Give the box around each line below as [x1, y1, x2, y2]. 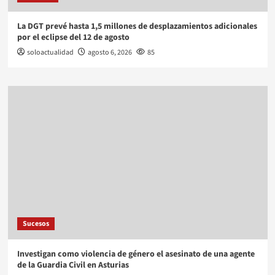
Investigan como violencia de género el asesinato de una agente [17, 247, 255, 260]
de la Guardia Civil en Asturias [17, 258, 129, 271]
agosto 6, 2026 [87, 47, 132, 58]
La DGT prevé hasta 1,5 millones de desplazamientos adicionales [17, 20, 257, 33]
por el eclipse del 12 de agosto [17, 31, 130, 44]
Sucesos [22, 218, 49, 229]
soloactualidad [26, 47, 74, 58]
